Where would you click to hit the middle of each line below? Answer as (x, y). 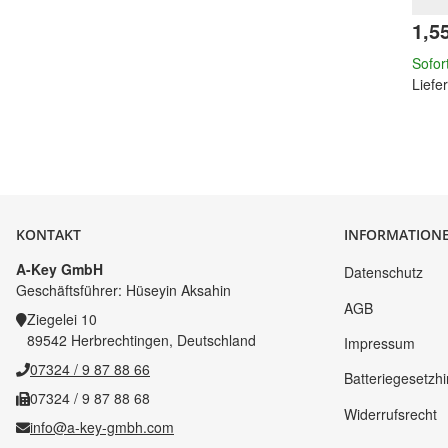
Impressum (379, 342)
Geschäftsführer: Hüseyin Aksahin (123, 290)
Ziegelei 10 (62, 319)
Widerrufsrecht (390, 413)
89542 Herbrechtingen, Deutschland (141, 340)
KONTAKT (48, 234)
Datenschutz (383, 272)
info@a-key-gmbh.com (102, 427)
